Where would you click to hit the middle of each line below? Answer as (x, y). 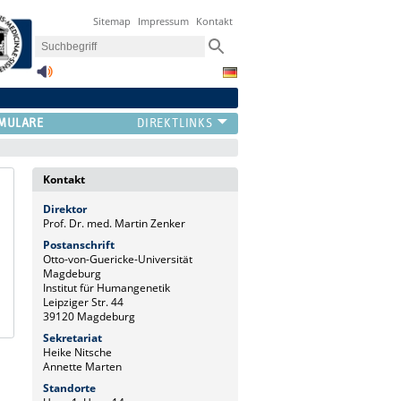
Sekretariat (73, 337)
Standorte (69, 388)
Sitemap (112, 21)
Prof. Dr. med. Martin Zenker (114, 223)
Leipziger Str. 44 (83, 302)
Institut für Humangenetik (107, 287)
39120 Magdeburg (89, 316)
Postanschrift (79, 244)
